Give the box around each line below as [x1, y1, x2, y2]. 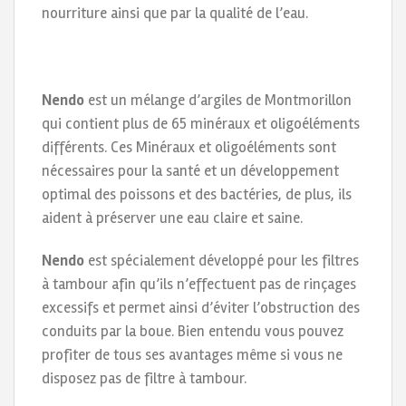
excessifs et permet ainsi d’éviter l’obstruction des [42, 298, 360, 318]
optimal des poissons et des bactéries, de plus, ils [42, 184, 352, 204]
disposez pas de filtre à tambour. [42, 369, 246, 389]
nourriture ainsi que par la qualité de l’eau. [42, 3, 308, 23]
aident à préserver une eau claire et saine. [42, 208, 303, 227]
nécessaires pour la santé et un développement [42, 160, 339, 180]
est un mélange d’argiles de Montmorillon [84, 90, 352, 110]
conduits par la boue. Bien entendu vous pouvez [42, 322, 343, 342]
